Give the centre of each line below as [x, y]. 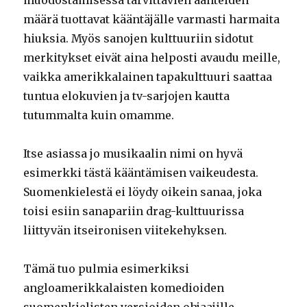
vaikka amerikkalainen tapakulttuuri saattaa [148, 76]
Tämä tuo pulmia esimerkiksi [107, 268]
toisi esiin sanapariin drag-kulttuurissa [134, 211]
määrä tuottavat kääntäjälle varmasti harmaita [152, 19]
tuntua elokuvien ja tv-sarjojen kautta [127, 96]
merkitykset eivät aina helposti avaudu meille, [152, 57]
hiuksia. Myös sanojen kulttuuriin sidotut [139, 38]
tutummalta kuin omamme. [99, 115]
